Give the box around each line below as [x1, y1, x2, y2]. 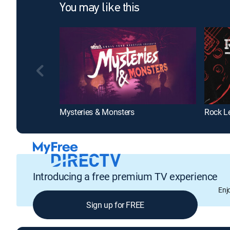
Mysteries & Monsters [60, 106, 135, 118]
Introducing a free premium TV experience [33, 169, 218, 183]
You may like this [60, 2, 140, 15]
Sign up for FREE [86, 199, 144, 210]
